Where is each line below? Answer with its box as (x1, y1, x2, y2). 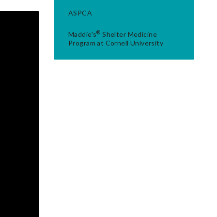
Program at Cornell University (68, 39, 164, 47)
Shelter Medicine (100, 30, 157, 38)
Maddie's (68, 30, 97, 38)
